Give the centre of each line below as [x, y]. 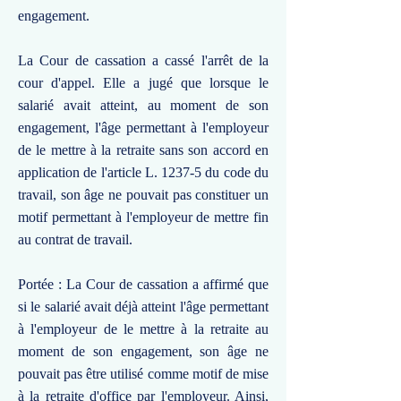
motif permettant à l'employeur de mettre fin [143, 217]
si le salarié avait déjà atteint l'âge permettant [143, 307]
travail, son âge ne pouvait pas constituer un [143, 195]
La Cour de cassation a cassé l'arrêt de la [143, 60]
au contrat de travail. [75, 239]
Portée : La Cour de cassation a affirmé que [143, 284]
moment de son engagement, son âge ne [143, 351]
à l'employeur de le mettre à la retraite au [143, 329]
